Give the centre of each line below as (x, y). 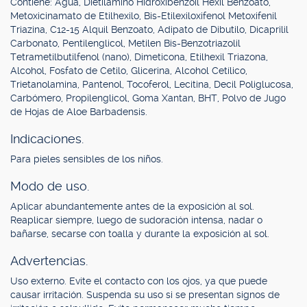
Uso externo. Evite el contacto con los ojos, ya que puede (139, 281)
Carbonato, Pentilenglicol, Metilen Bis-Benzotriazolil (125, 43)
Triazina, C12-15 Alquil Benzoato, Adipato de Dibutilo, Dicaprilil (149, 29)
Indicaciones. (47, 139)
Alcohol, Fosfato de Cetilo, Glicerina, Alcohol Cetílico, (129, 71)
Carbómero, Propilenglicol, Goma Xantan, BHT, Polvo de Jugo (148, 98)
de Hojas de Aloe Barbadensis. (79, 112)
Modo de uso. (50, 186)
